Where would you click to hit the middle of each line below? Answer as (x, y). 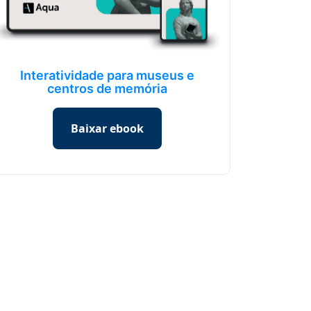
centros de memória (108, 88)
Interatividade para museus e (108, 75)
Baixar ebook (108, 128)
